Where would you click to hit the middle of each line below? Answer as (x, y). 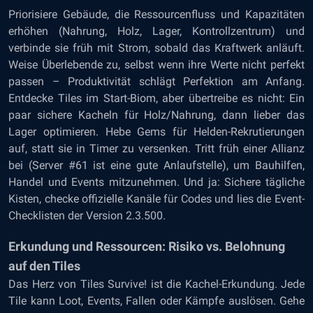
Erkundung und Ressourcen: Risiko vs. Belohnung (147, 246)
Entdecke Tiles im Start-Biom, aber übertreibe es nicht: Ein (156, 98)
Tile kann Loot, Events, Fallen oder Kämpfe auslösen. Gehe (156, 301)
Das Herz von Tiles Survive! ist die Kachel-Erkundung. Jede (156, 284)
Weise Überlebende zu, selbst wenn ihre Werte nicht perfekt (156, 65)
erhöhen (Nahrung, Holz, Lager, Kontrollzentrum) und (156, 31)
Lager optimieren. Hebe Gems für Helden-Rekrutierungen (156, 132)
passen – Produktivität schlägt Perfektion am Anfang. (156, 81)
